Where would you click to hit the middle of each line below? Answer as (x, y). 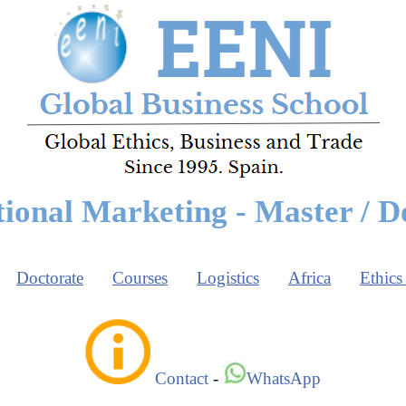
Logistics (228, 278)
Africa (309, 278)
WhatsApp (284, 378)
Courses (140, 278)
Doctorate (50, 278)
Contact (182, 378)
